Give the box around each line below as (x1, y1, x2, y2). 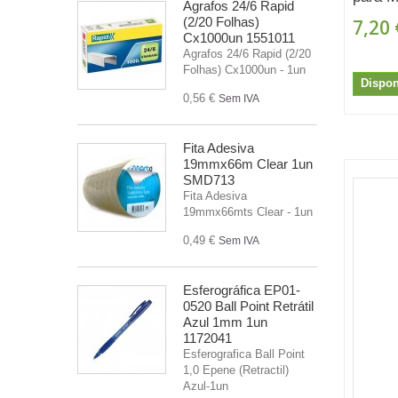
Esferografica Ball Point (183, 346, 305, 361)
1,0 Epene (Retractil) (183, 362, 289, 377)
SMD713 (183, 171, 235, 187)
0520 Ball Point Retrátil (183, 298, 314, 314)
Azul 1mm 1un (183, 314, 267, 330)
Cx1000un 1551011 (183, 29, 295, 45)
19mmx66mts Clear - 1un (183, 204, 313, 219)
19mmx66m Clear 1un (183, 155, 313, 171)
